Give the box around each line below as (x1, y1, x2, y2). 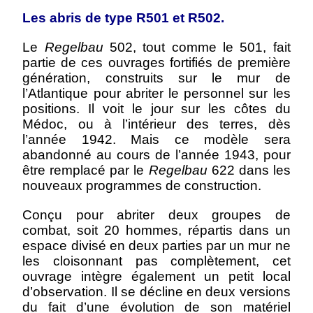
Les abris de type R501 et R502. (22, 10, 225, 25)
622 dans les (207, 163, 291, 177)
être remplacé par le (22, 163, 149, 177)
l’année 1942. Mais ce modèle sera (22, 132, 291, 147)
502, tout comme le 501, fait (103, 40, 291, 54)
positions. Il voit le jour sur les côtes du (22, 101, 291, 116)
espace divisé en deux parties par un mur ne (22, 238, 291, 253)
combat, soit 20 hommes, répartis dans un (22, 223, 291, 238)
